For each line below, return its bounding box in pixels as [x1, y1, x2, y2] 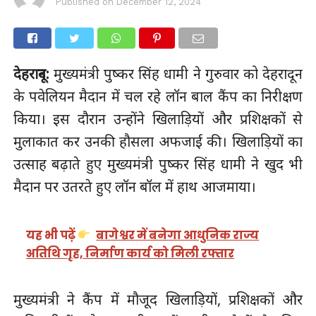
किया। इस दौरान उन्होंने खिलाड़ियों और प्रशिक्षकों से [13, 109, 303, 129]
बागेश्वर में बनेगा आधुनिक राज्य [96, 226, 260, 243]
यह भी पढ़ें [26, 226, 78, 243]
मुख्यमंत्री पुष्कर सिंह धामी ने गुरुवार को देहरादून [49, 64, 303, 84]
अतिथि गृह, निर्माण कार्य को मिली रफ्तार [26, 245, 235, 262]
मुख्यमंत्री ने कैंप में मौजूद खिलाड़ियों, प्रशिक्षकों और [13, 289, 303, 309]
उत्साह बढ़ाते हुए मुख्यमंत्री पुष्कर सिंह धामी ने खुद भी [13, 154, 303, 174]
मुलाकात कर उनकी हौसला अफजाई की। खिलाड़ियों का [13, 132, 303, 152]
